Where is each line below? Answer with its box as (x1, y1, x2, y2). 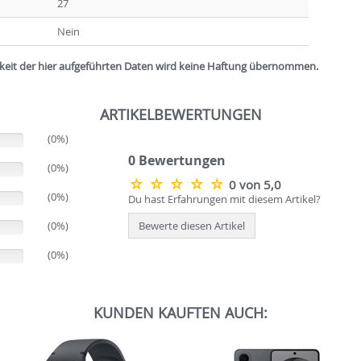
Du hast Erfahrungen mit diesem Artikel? (128, 192, 321, 207)
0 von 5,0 (229, 177, 281, 193)
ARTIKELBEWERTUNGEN (99, 104, 262, 124)
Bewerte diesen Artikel (139, 218, 245, 234)
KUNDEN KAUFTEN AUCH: (93, 302, 268, 322)
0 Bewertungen (128, 151, 226, 169)
